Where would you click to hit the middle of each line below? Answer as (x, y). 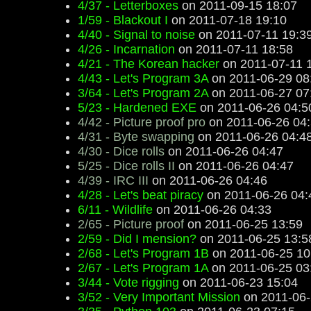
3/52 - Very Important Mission (159, 297)
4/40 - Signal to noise (136, 35)
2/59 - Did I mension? (137, 239)
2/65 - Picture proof (131, 224)
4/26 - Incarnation (126, 49)
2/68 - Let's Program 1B (143, 253)
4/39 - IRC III (113, 180)
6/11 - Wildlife (115, 210)
